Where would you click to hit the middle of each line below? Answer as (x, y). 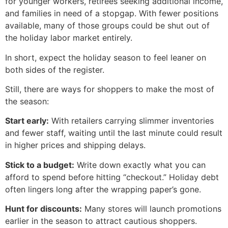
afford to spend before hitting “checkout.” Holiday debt (112, 177)
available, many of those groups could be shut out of (107, 26)
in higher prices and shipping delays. (75, 145)
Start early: (27, 121)
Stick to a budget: (40, 165)
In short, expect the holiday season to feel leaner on (106, 57)
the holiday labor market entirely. (69, 38)
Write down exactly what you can (140, 165)
